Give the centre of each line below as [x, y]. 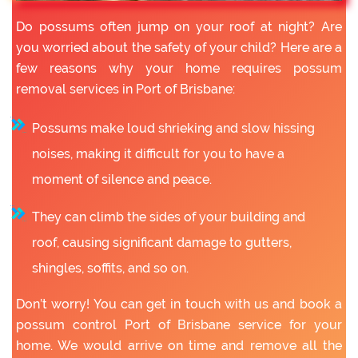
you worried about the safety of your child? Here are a [179, 48]
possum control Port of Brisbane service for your [179, 325]
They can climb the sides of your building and [169, 217]
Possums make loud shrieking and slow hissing [173, 129]
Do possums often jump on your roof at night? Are [179, 27]
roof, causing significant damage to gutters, [162, 243]
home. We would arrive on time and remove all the [179, 346]
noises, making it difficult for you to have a [158, 154]
